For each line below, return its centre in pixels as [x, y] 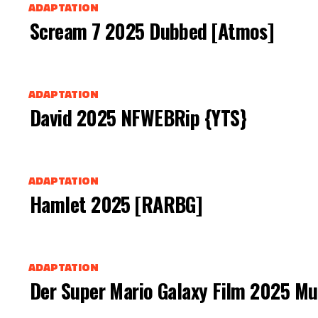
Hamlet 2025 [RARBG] [116, 204]
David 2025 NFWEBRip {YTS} [138, 117]
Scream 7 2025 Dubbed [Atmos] [152, 31]
